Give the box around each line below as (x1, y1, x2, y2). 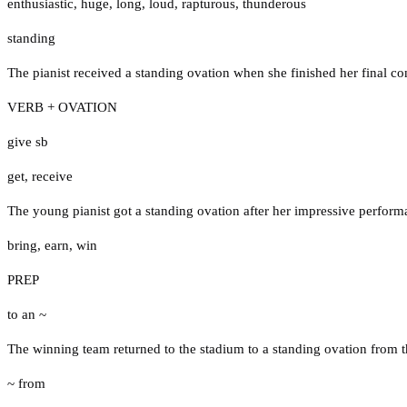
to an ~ (7, 306, 46, 322)
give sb (7, 134, 48, 149)
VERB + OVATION (7, 99, 117, 114)
